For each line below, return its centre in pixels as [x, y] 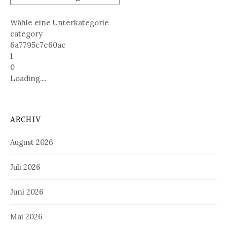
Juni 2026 [27, 192]
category [26, 34]
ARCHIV [26, 120]
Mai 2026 [26, 217]
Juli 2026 [25, 167]
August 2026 [32, 142]
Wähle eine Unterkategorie [60, 23]
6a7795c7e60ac [38, 45]
